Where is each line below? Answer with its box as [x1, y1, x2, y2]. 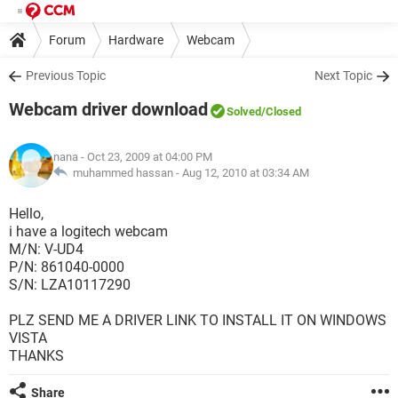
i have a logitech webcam [9, 223, 168, 240]
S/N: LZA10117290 [9, 276, 131, 293]
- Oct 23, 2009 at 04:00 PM [78, 150, 212, 163]
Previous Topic [26, 68, 106, 83]
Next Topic [314, 68, 372, 83]
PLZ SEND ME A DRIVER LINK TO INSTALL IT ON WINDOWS [9, 312, 386, 329]
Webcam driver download [9, 99, 208, 120]
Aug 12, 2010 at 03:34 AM [182, 166, 309, 179]
